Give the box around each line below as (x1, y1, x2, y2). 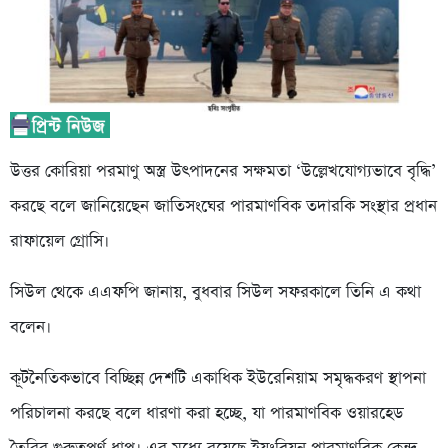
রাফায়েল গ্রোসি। (10, 229, 109, 253)
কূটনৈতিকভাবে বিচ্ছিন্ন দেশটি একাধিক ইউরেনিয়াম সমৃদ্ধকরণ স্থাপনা (10, 366, 426, 390)
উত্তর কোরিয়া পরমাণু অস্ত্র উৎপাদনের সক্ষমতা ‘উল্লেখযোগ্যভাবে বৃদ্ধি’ (10, 159, 436, 183)
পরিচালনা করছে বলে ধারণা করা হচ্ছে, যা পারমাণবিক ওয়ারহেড (10, 401, 403, 425)
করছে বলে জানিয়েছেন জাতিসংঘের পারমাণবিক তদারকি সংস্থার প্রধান (10, 194, 437, 218)
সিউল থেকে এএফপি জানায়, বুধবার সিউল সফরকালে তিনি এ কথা (10, 280, 421, 304)
